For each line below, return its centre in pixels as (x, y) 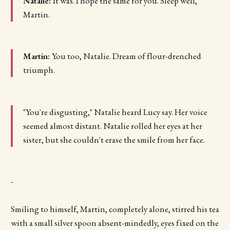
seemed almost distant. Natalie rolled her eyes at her (112, 126)
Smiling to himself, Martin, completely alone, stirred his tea (115, 209)
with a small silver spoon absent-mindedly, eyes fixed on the (114, 223)
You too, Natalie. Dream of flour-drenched (126, 56)
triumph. (39, 70)
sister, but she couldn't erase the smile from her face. (114, 139)
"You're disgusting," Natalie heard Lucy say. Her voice (115, 112)
